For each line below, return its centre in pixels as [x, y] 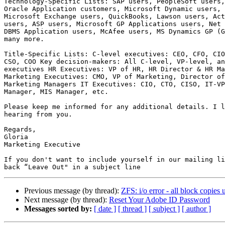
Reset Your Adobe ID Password [159, 200]
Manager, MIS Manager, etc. [56, 92]
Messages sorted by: [58, 209]
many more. [24, 39]
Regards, [20, 130]
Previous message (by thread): [73, 191]
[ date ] [105, 209]
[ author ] [196, 209]
